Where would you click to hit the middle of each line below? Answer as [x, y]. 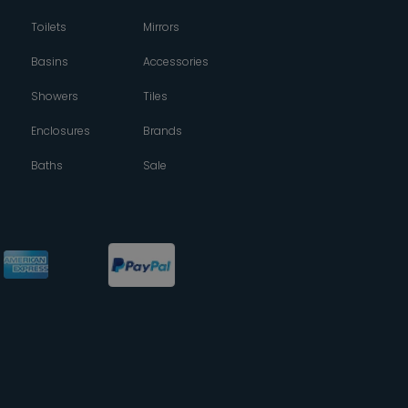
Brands [162, 130]
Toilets [48, 26]
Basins [49, 61]
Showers [54, 96]
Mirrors [161, 26]
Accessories [175, 61]
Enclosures [60, 130]
